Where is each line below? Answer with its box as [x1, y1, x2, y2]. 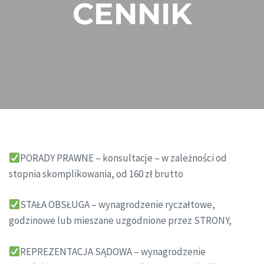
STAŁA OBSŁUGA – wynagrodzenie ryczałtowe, [20, 198, 216, 212]
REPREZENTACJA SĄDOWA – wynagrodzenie [20, 245, 206, 258]
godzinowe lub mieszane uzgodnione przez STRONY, [9, 214, 232, 227]
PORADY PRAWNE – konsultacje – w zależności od [20, 151, 227, 164]
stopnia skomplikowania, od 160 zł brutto [9, 167, 183, 180]
